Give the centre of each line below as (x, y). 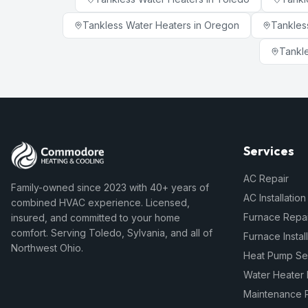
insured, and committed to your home (96, 218)
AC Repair (266, 178)
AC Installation (275, 198)
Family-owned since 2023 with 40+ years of (110, 187)
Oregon (221, 25)
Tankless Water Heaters (136, 25)
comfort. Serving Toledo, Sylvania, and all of (112, 233)
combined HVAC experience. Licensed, (100, 202)
